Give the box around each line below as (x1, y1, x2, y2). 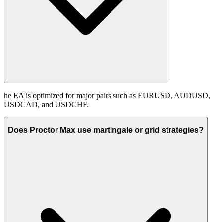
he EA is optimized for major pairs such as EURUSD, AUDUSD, (4, 91, 210, 100)
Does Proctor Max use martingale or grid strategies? (8, 126, 204, 135)
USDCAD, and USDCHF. (4, 100, 89, 109)
